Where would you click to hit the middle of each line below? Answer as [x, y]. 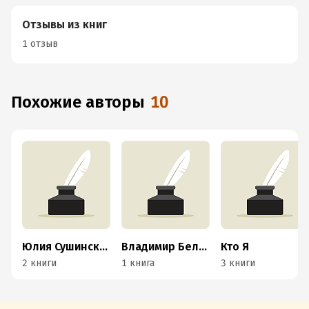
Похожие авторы [83, 102]
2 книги [39, 263]
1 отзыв [40, 44]
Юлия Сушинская [103, 247]
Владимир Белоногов [203, 247]
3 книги [238, 263]
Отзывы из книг [64, 24]
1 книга [138, 263]
